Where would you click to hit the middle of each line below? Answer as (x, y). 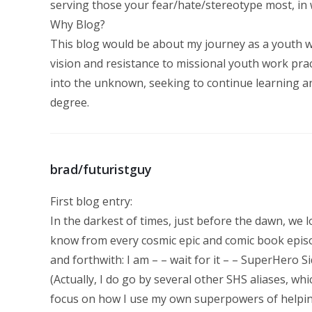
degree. (70, 102)
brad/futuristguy (101, 169)
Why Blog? (78, 24)
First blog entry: (91, 201)
